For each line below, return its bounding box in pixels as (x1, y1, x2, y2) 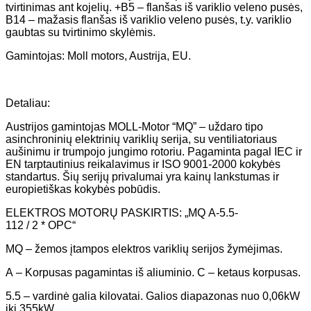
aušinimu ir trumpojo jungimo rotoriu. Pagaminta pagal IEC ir (6, 145, 302, 158)
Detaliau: (6, 96, 50, 109)
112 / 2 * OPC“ (6, 219, 76, 231)
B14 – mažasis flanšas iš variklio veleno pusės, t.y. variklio (6, 13, 292, 26)
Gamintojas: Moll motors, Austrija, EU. (6, 49, 191, 62)
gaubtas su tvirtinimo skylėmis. (6, 26, 155, 38)
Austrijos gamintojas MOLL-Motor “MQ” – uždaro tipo (6, 120, 263, 133)
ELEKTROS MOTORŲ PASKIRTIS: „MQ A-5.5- (6, 206, 238, 219)
